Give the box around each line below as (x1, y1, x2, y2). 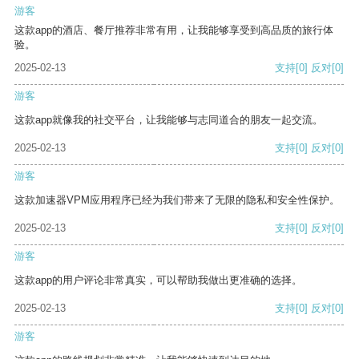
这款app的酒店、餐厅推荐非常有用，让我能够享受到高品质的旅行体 (14, 24, 333, 37)
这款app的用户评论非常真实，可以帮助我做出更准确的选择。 (14, 274, 302, 287)
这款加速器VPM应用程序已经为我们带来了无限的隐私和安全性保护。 (14, 194, 340, 207)
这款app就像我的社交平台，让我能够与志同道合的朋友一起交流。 (14, 114, 323, 127)
